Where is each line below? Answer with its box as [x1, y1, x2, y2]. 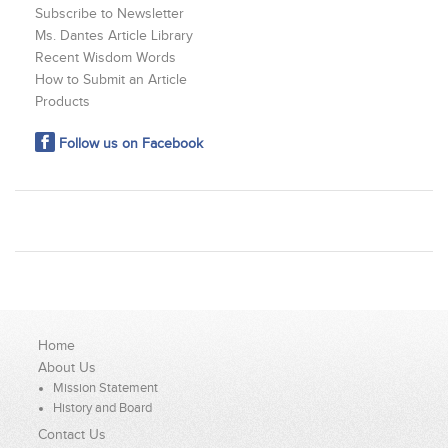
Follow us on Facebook [59, 136, 203, 152]
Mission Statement [53, 381, 159, 396]
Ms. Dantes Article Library [35, 28, 193, 44]
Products [35, 94, 90, 110]
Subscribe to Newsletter [35, 6, 184, 22]
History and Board [53, 401, 153, 416]
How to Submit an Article [35, 72, 187, 88]
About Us [38, 360, 97, 376]
